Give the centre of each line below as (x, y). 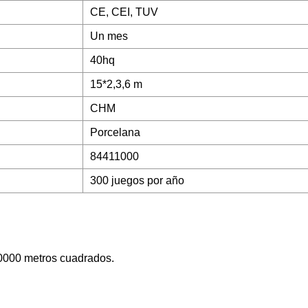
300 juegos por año (137, 181)
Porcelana (115, 133)
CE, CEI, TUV (124, 12)
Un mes (109, 36)
